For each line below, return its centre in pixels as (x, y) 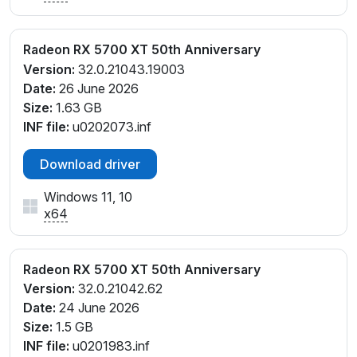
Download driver (90, 164)
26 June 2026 (97, 88)
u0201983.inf (110, 346)
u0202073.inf (110, 126)
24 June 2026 (98, 308)
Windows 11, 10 (88, 196)
